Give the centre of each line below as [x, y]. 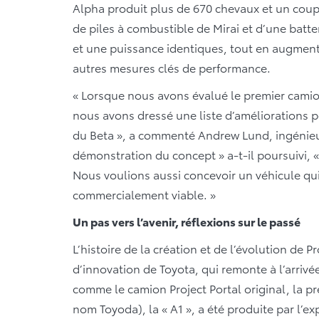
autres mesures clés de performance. [172, 67]
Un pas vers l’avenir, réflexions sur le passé [187, 221]
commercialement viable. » [144, 194]
